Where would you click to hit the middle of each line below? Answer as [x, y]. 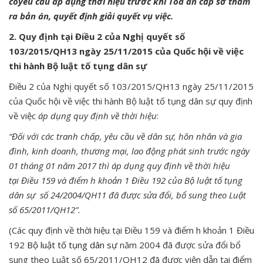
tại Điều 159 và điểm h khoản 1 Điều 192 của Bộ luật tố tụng [126, 180]
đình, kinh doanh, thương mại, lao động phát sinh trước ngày [129, 151]
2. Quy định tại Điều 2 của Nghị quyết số [97, 36]
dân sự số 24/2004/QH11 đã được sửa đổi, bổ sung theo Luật [127, 195]
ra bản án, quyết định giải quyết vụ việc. [91, 16]
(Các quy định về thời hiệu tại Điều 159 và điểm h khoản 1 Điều [131, 230]
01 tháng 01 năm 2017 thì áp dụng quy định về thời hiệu [119, 165]
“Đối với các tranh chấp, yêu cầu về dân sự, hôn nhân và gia [125, 136]
